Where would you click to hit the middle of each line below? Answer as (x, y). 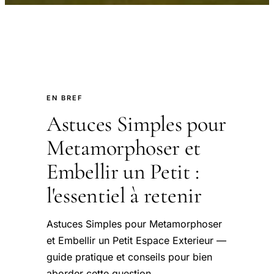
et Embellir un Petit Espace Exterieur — (136, 240)
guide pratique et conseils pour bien (129, 257)
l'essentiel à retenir (124, 195)
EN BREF (65, 98)
